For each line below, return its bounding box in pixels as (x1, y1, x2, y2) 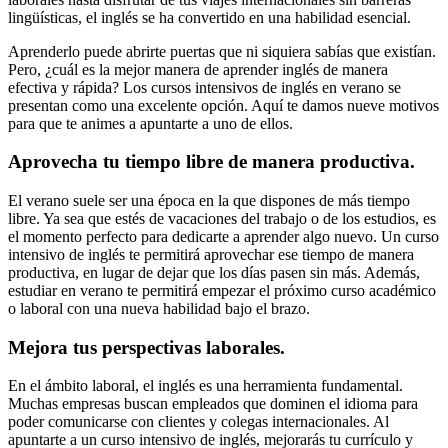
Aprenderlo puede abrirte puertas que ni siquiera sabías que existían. (8, 42, 436, 60)
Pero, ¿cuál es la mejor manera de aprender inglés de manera (8, 60, 388, 78)
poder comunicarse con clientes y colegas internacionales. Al (8, 413, 389, 431)
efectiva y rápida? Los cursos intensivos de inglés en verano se (8, 78, 401, 96)
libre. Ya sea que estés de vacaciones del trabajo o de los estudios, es (8, 209, 436, 227)
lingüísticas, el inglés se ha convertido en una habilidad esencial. (8, 8, 415, 26)
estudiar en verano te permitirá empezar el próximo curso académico (8, 281, 436, 299)
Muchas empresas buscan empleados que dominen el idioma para (8, 395, 418, 413)
